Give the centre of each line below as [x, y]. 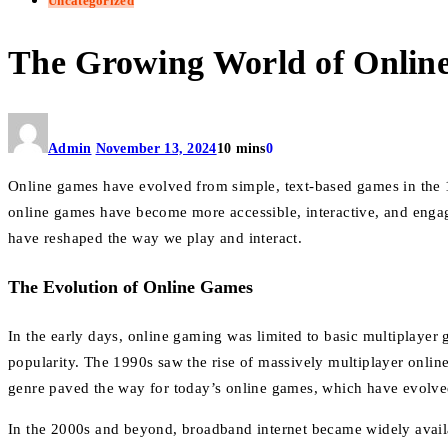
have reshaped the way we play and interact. [155, 238]
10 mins [241, 149]
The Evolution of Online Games [130, 287]
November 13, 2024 [156, 149]
